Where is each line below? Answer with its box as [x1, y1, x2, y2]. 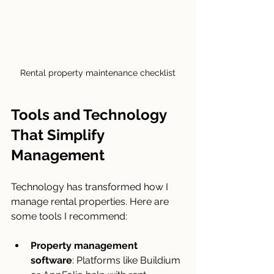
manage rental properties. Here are [11, 195, 171, 207]
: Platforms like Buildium [72, 254, 183, 266]
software [31, 254, 72, 266]
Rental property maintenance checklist [20, 67, 176, 78]
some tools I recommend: [11, 210, 127, 222]
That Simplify [11, 125, 108, 144]
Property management [31, 239, 140, 251]
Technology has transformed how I [11, 180, 171, 193]
